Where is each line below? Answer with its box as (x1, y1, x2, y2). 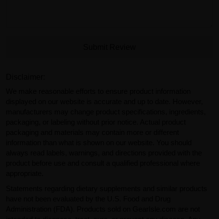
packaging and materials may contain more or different (6, 128, 179, 137)
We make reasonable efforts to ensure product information (6, 87, 191, 96)
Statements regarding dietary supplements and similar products (6, 184, 207, 193)
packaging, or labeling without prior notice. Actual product (6, 118, 186, 127)
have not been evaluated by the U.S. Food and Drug (6, 195, 171, 203)
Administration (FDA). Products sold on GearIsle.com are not (6, 205, 200, 214)
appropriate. (6, 169, 44, 178)
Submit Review (83, 43, 136, 52)
